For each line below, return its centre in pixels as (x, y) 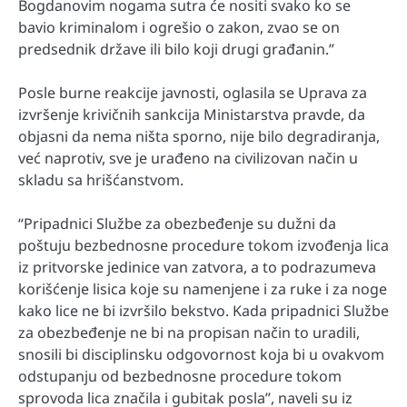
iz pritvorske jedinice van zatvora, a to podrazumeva (197, 268)
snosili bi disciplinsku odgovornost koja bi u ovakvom (201, 355)
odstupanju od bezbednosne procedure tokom (180, 377)
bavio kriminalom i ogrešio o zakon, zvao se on (179, 27)
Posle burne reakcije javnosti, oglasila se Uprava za (193, 93)
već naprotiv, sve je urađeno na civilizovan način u (188, 158)
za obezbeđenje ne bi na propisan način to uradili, (189, 333)
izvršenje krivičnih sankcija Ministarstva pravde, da (192, 114)
